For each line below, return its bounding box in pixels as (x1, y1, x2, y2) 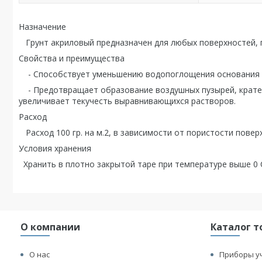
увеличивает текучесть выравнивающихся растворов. (19, 95, 236, 106)
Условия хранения (19, 143, 91, 154)
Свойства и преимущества (19, 53, 125, 64)
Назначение (19, 21, 66, 32)
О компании (20, 220, 81, 233)
